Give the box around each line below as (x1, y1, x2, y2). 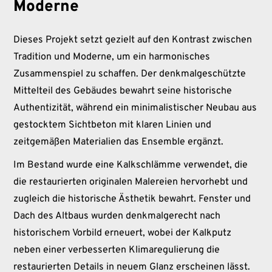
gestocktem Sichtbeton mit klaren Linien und (13, 118, 212, 131)
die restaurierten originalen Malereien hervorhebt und (13, 175, 248, 188)
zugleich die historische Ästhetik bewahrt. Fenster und (13, 192, 251, 205)
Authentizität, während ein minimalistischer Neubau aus (13, 101, 257, 114)
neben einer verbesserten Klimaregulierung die (13, 243, 220, 256)
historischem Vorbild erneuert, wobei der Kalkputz (13, 226, 232, 239)
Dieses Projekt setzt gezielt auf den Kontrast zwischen (13, 33, 253, 46)
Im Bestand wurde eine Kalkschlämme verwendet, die (13, 158, 248, 171)
